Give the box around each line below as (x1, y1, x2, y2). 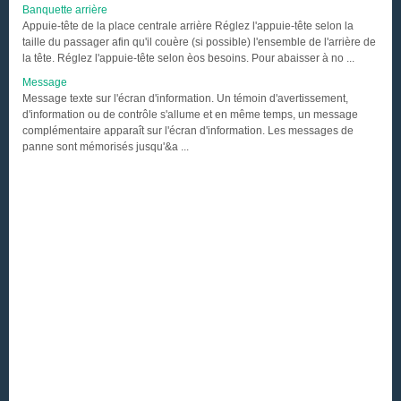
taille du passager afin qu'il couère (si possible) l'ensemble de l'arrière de (22, 36, 376, 48)
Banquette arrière (22, 4, 107, 16)
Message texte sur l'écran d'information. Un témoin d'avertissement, (22, 92, 348, 105)
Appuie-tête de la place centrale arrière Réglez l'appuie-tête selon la (22, 20, 354, 32)
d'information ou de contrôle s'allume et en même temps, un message (22, 108, 358, 121)
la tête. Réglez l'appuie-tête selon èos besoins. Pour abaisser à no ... (22, 52, 354, 64)
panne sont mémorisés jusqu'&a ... (22, 141, 189, 153)
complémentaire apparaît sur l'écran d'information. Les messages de (22, 124, 354, 137)
